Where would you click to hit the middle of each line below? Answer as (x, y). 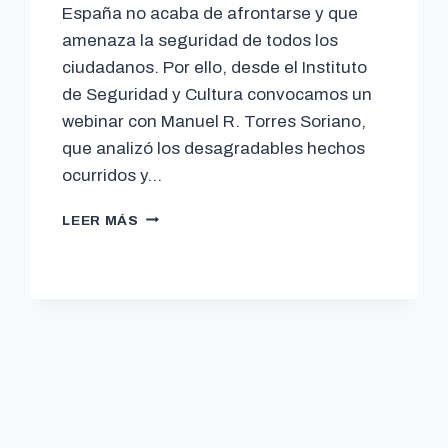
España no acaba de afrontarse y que (210, 13)
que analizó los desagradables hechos (214, 148)
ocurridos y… (112, 175)
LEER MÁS (100, 220)
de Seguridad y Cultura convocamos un (217, 94)
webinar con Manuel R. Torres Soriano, (214, 121)
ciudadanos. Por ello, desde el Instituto (215, 67)
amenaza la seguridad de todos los (200, 40)
